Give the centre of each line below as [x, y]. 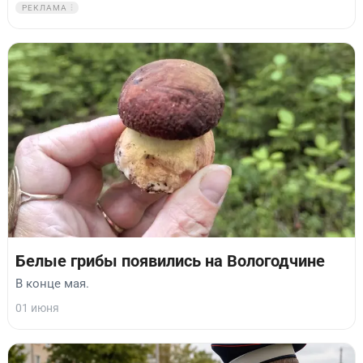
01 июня [37, 308]
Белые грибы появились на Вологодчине [170, 261]
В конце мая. [52, 284]
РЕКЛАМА [45, 7]
